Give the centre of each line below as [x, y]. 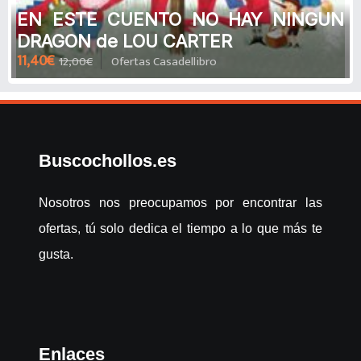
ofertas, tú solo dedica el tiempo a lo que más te [180, 228]
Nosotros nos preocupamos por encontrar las [180, 202]
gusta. [56, 254]
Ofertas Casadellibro [164, 61]
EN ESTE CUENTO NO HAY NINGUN [180, 19]
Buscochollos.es [108, 161]
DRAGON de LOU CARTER [124, 41]
